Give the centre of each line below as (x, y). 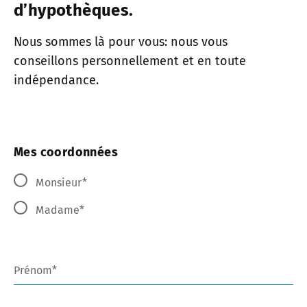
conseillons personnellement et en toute (130, 61)
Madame (58, 210)
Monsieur (59, 182)
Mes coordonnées (66, 152)
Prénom (33, 270)
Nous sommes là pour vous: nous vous (121, 41)
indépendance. (56, 80)
